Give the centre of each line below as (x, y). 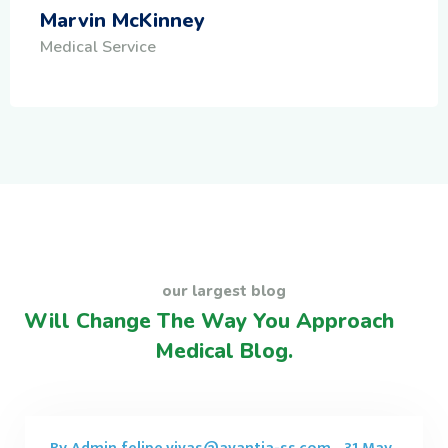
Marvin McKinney (122, 20)
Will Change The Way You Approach (209, 320)
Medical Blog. (224, 350)
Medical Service (98, 46)
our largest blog (224, 290)
